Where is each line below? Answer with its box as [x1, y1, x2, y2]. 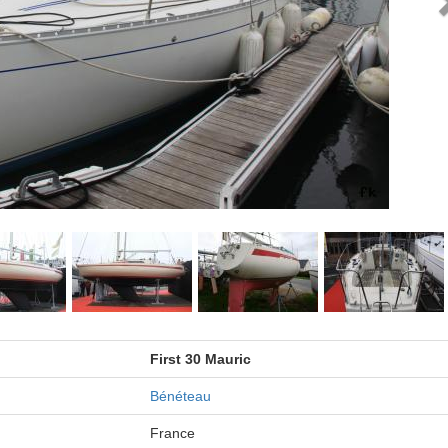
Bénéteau [149, 388, 211, 404]
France [149, 425, 195, 441]
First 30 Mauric [149, 351, 251, 367]
